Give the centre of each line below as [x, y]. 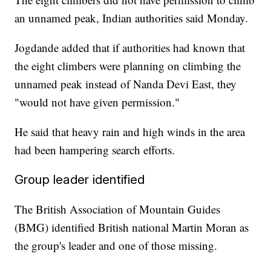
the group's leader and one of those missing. [116, 246]
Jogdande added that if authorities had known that [130, 48]
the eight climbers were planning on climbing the [128, 66]
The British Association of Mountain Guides [118, 209]
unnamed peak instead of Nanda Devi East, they [126, 84]
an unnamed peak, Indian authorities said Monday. [132, 18]
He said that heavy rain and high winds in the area [130, 132]
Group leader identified [80, 180]
